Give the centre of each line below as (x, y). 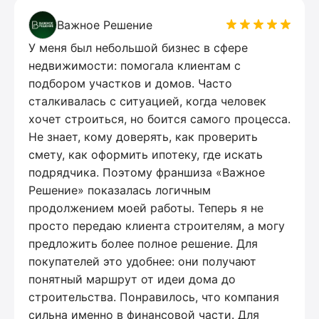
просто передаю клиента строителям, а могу (157, 225)
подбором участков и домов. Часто (130, 83)
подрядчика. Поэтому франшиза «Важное (147, 172)
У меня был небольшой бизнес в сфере (138, 47)
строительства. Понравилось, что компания (154, 297)
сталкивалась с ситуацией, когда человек (147, 101)
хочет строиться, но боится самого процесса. (159, 119)
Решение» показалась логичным (120, 190)
